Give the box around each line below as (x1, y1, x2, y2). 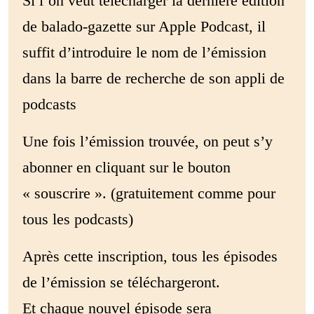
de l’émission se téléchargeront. (22, 273, 220, 291)
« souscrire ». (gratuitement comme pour (22, 184, 275, 202)
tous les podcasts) (22, 210, 133, 228)
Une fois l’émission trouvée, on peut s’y (22, 132, 273, 150)
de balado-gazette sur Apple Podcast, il (22, 18, 266, 35)
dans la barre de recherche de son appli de (22, 69, 285, 87)
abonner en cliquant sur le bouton (22, 158, 231, 176)
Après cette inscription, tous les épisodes (22, 247, 278, 265)
